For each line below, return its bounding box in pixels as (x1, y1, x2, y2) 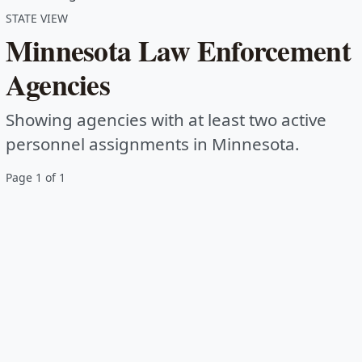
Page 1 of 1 (5, 170, 65, 186)
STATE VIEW (5, 11, 68, 27)
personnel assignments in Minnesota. (5, 133, 300, 156)
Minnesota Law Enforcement (5, 29, 351, 72)
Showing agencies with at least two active (5, 108, 326, 132)
